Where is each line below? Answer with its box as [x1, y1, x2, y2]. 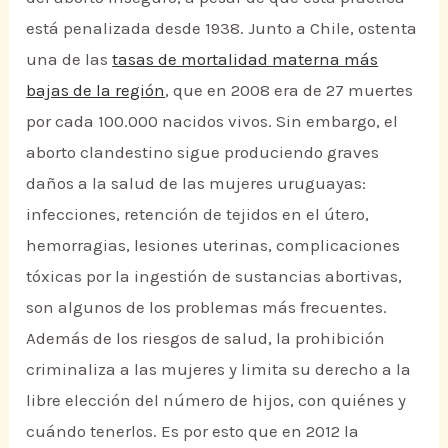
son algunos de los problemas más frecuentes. [26, 297, 388, 318]
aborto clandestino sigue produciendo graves [26, 142, 380, 163]
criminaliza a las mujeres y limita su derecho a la [26, 359, 412, 380]
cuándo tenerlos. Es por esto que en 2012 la [26, 421, 360, 442]
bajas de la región [26, 80, 166, 101]
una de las [26, 49, 113, 70]
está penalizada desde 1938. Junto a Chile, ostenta [26, 18, 418, 39]
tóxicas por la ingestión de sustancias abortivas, [26, 266, 403, 287]
